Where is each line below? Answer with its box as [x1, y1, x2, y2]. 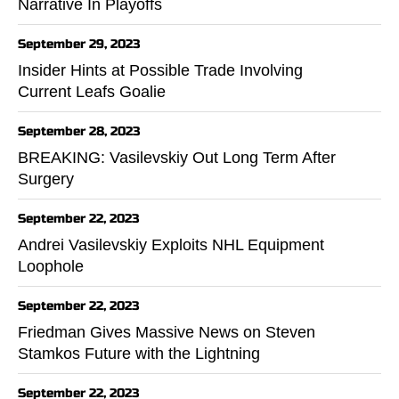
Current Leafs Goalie [18, 82, 166, 101]
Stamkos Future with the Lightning [18, 344, 260, 362]
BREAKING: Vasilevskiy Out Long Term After [18, 148, 336, 167]
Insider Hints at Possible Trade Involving [18, 61, 303, 79]
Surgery [18, 169, 74, 188]
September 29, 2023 [18, 36, 141, 52]
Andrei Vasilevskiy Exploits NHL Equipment [18, 235, 324, 254]
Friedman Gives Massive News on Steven [18, 322, 315, 341]
